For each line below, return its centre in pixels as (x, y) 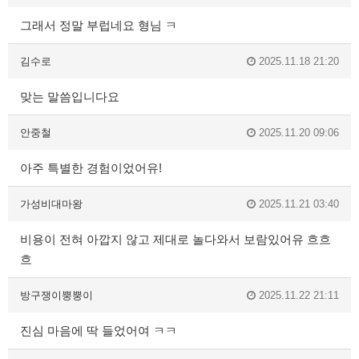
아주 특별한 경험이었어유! (91, 168)
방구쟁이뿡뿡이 (56, 296)
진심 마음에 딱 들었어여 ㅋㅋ (99, 331)
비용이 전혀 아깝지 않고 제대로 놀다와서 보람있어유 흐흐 (175, 240)
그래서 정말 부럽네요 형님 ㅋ (99, 26)
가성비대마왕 (51, 204)
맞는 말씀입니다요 (70, 97)
